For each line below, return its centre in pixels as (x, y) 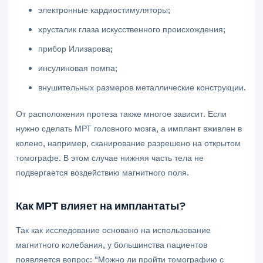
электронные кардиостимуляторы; (104, 10)
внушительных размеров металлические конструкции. (142, 87)
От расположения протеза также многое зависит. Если (121, 114)
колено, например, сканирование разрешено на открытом (128, 143)
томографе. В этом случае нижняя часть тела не (110, 158)
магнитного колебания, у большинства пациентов (112, 245)
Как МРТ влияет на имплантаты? (101, 206)
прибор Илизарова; (76, 49)
